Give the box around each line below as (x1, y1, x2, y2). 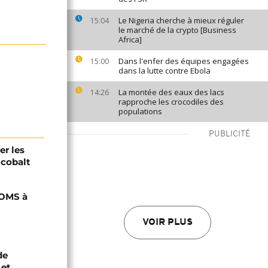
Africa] (118, 34, 142, 45)
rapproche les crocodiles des (118, 96, 224, 107)
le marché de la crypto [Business (118, 25, 236, 35)
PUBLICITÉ (209, 130, 250, 139)
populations (118, 106, 162, 117)
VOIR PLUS (142, 218, 193, 227)
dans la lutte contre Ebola (118, 65, 211, 76)
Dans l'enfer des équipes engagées (118, 56, 249, 66)
